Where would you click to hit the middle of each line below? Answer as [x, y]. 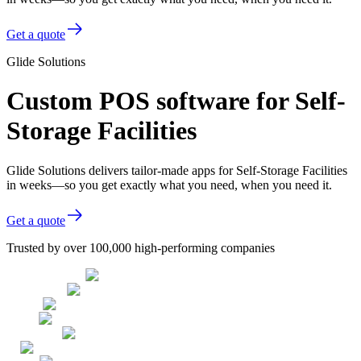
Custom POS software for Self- [176, 101]
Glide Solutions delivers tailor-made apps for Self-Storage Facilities [177, 170]
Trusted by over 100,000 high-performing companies [141, 247]
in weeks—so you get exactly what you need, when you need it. [169, 185]
